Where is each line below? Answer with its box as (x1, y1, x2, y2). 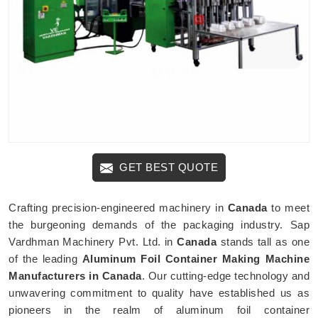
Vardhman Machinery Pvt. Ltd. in (9, 235, 177, 248)
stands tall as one (216, 235, 310, 248)
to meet (267, 201, 310, 214)
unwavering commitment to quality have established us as (9, 286, 309, 299)
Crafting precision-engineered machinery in (9, 201, 228, 214)
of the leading (9, 252, 82, 265)
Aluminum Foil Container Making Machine (82, 252, 310, 265)
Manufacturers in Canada (9, 269, 142, 282)
